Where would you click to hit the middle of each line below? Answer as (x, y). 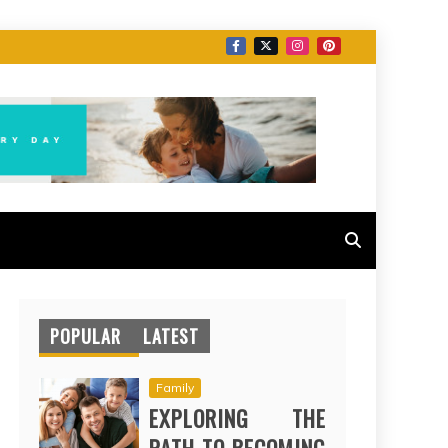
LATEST (171, 336)
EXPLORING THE (237, 418)
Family (175, 387)
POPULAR (85, 336)
